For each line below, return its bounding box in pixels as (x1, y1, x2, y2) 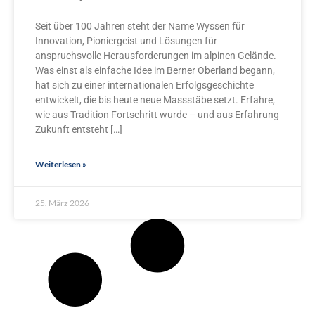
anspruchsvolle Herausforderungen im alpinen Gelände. (35, 50, 276, 62)
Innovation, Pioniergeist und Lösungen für (35, 35, 217, 47)
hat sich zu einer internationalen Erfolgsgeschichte (35, 79, 254, 91)
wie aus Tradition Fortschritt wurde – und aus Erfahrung (35, 109, 279, 121)
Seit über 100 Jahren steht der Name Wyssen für (35, 20, 245, 32)
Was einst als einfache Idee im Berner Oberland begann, (35, 65, 275, 77)
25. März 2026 (35, 198, 89, 209)
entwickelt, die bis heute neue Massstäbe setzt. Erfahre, (35, 94, 275, 106)
